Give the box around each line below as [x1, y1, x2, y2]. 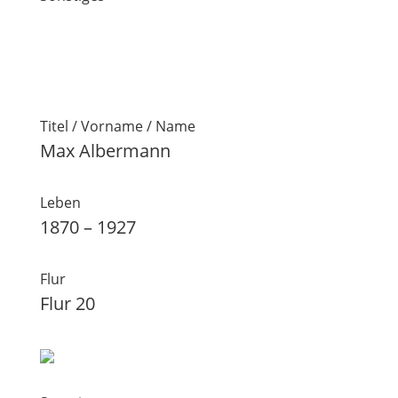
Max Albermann [39, 139, 171, 163]
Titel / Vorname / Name [39, 116, 195, 136]
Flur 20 [39, 291, 95, 315]
